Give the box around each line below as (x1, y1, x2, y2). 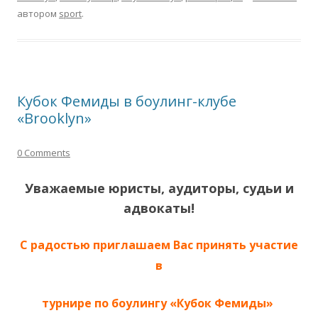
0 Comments (17, 146, 70, 159)
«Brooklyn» (17, 108, 92, 128)
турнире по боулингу (42, 295, 167, 311)
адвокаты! (124, 199, 194, 216)
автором (17, 6, 59, 20)
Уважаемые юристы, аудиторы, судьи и (24, 179, 294, 197)
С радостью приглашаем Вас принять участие (20, 236, 298, 253)
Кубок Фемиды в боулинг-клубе (17, 91, 236, 111)
